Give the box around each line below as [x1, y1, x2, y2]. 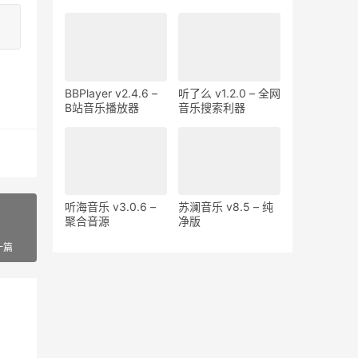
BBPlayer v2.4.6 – [65, 86, 157, 100]
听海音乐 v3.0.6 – [65, 199, 156, 213]
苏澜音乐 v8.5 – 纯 [178, 199, 273, 213]
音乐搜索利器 [178, 100, 245, 114]
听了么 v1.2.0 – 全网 [178, 86, 280, 100]
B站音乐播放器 [65, 100, 139, 114]
